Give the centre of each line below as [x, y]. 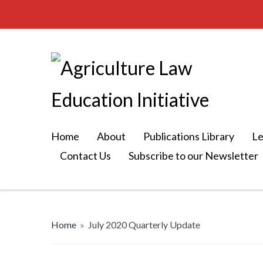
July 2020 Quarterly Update [144, 225]
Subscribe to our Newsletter [193, 156]
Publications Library [189, 136]
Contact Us [85, 156]
